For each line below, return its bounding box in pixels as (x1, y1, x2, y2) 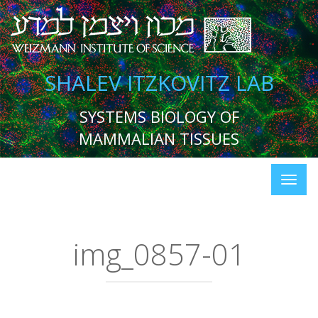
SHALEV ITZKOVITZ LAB (44, 68, 274, 97)
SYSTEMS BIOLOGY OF (79, 106, 239, 127)
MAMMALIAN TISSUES (79, 128, 239, 149)
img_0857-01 (72, 234, 246, 274)
